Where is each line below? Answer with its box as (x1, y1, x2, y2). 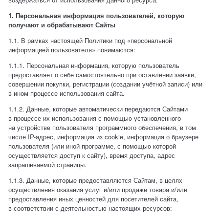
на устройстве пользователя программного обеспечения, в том (8, 123, 197, 132)
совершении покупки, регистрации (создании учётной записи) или (8, 79, 203, 89)
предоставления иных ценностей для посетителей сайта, (8, 194, 179, 204)
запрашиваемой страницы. (8, 160, 87, 170)
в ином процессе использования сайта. (8, 88, 125, 98)
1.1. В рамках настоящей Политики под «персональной (8, 36, 173, 45)
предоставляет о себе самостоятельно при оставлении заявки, (8, 70, 197, 80)
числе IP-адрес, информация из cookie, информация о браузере (8, 132, 199, 142)
